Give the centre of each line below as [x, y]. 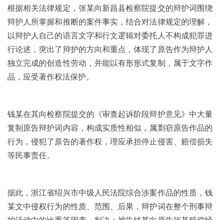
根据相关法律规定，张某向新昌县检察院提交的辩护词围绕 [110, 8]
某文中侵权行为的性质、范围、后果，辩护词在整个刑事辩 [110, 206]
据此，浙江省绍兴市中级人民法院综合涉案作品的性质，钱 [110, 193]
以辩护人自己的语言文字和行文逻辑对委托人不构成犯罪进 [110, 36]
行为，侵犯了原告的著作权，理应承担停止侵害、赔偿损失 [110, 142]
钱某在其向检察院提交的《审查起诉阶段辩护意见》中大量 [110, 114]
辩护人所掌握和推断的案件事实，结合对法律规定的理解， [110, 22]
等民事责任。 [31, 155]
